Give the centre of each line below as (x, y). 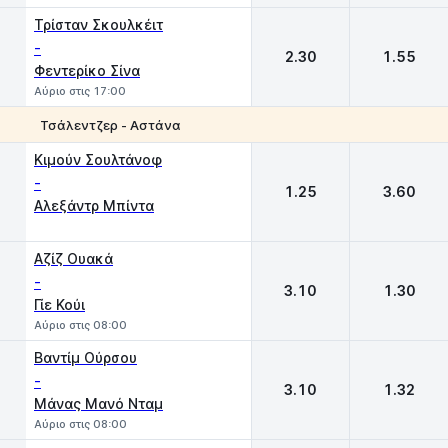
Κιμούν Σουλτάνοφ (98, 159)
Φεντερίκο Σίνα (87, 70)
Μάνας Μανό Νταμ (98, 403)
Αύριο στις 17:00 (80, 91)
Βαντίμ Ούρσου (85, 357)
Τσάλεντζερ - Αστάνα (110, 124)
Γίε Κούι (59, 304)
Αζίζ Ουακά (73, 258)
